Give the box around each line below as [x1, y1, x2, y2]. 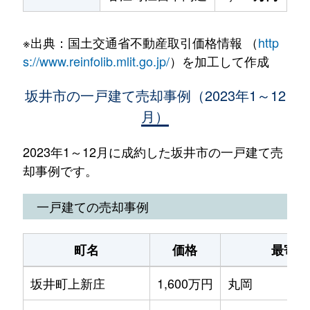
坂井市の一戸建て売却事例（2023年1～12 [24, 85, 286, 105]
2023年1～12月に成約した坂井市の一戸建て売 [22, 143, 283, 161]
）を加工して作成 [169, 52, 269, 70]
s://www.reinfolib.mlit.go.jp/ [22, 52, 170, 70]
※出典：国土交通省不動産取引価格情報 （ [22, 33, 258, 51]
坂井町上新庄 [30, 274, 105, 292]
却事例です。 [22, 161, 98, 179]
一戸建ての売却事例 [36, 197, 149, 215]
